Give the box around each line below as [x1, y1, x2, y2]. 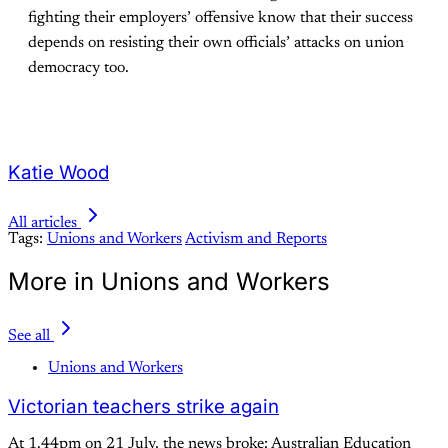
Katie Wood [8, 161, 109, 185]
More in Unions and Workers [8, 266, 330, 296]
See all [8, 327, 50, 344]
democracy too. [28, 60, 129, 77]
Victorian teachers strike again [8, 394, 279, 418]
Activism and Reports [185, 230, 327, 247]
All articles [8, 214, 77, 231]
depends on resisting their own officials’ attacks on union [28, 35, 404, 52]
